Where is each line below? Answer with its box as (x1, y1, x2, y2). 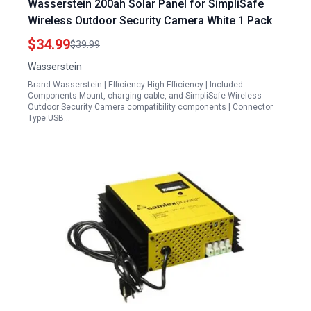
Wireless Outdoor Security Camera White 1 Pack (28, 14, 272, 27)
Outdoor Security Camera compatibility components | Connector (28, 102, 273, 112)
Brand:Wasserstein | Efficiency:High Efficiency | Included (28, 80, 243, 90)
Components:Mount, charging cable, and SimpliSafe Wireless (28, 91, 262, 101)
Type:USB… (28, 113, 70, 123)
